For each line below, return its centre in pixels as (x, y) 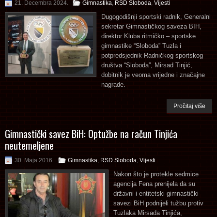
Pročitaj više (189, 106)
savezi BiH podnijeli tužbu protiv (158, 203)
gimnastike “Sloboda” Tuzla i (141, 46)
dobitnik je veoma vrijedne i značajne (153, 75)
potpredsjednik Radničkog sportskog (152, 55)
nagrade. (113, 84)
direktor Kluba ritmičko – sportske (148, 36)
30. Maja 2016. (34, 160)
